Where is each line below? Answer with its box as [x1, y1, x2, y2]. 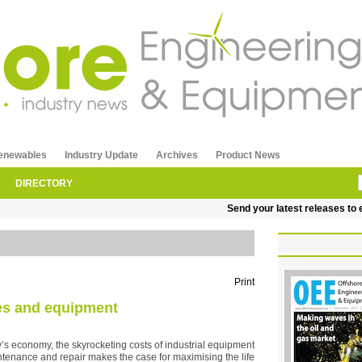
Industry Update [65, 149, 138, 161]
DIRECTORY [15, 177, 73, 189]
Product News [216, 149, 280, 161]
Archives [156, 149, 198, 161]
